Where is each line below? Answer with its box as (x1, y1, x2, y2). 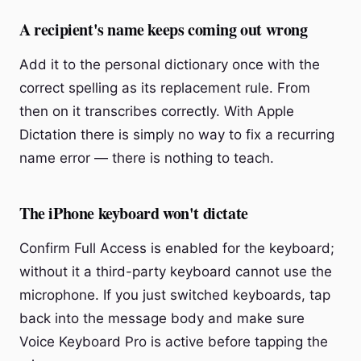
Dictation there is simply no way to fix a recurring (19, 127, 334, 143)
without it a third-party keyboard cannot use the (19, 263, 332, 280)
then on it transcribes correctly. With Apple (19, 103, 294, 119)
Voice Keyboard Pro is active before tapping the (19, 334, 328, 350)
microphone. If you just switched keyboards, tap (19, 287, 330, 303)
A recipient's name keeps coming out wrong (19, 18, 308, 41)
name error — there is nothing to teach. (19, 150, 274, 166)
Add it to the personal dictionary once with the (19, 56, 320, 73)
